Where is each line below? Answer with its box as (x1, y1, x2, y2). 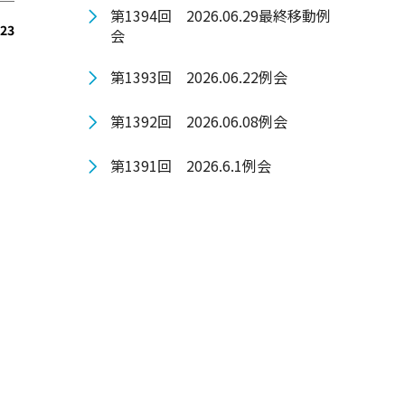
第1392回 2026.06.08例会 (110, 110, 287, 132)
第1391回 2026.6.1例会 (110, 155, 271, 176)
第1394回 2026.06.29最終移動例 (110, 5, 331, 26)
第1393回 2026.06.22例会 (110, 66, 287, 88)
